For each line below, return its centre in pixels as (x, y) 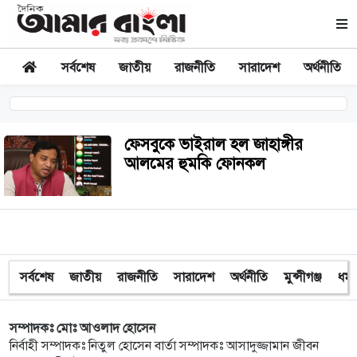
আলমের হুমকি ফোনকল (195, 164)
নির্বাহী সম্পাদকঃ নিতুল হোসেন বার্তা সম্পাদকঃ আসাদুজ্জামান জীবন (164, 345)
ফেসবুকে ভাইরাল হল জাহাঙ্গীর (214, 145)
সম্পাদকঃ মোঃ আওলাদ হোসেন (82, 328)
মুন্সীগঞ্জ (303, 277)
